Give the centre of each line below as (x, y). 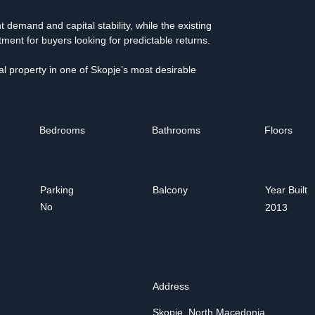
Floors (278, 130)
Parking (57, 190)
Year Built (286, 190)
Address (171, 286)
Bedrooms (62, 130)
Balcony (170, 190)
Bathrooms (176, 130)
